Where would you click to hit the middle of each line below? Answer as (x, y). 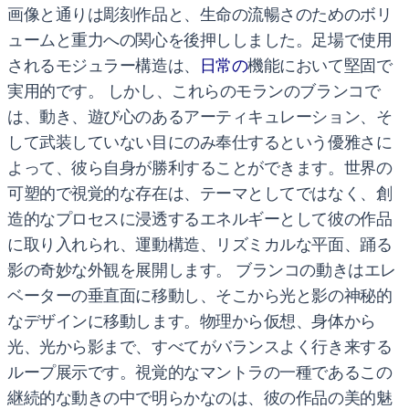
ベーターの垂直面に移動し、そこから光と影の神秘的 (200, 295)
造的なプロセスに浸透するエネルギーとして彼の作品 (200, 219)
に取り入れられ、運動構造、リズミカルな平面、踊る (200, 244)
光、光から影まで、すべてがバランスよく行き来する (200, 346)
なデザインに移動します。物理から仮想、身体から (192, 321)
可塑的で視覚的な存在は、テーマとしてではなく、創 (200, 193)
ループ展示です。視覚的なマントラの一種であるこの (200, 372)
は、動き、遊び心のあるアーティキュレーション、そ (200, 116)
